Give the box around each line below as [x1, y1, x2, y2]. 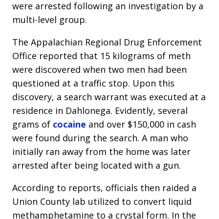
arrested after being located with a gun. [12, 159, 181, 171]
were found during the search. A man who [12, 132, 188, 144]
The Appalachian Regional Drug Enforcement [12, 36, 202, 48]
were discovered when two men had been [12, 64, 187, 75]
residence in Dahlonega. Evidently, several [12, 105, 188, 116]
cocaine [53, 118, 86, 130]
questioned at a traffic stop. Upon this [12, 77, 175, 89]
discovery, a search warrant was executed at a [12, 91, 206, 103]
